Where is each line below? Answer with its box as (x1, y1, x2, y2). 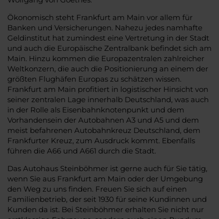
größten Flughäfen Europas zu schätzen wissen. (7, 74, 181, 84)
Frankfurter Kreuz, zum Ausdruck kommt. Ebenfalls (7, 135, 195, 145)
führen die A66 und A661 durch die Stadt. (7, 146, 156, 155)
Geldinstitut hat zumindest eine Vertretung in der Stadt (7, 33, 209, 43)
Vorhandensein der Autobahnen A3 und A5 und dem (7, 115, 199, 125)
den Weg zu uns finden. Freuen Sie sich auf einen (7, 184, 187, 194)
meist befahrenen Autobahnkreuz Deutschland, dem (7, 125, 200, 135)
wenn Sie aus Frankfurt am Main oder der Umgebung (7, 174, 203, 183)
